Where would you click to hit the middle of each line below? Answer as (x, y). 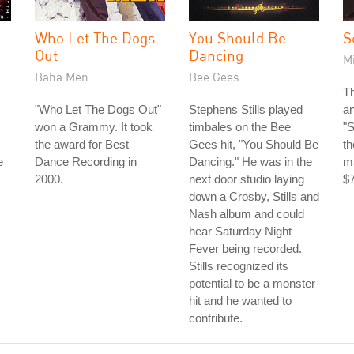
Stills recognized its (239, 266)
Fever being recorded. (245, 249)
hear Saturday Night (240, 231)
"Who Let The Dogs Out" (98, 109)
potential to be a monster (252, 283)
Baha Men (62, 77)
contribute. (216, 318)
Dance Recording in (86, 162)
